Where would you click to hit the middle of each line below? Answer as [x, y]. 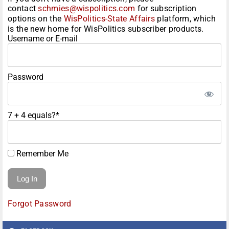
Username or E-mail [43, 39]
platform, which [185, 19]
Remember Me [41, 154]
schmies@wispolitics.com [87, 9]
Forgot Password [40, 204]
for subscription [166, 9]
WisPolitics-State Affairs [109, 19]
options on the [36, 19]
